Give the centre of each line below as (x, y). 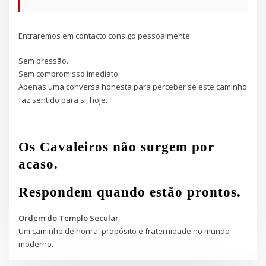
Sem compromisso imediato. (69, 73)
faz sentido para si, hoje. (63, 99)
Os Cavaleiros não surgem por (117, 147)
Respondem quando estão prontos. (130, 192)
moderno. (36, 244)
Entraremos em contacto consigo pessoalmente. (105, 35)
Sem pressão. (44, 60)
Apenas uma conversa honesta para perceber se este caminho (133, 86)
